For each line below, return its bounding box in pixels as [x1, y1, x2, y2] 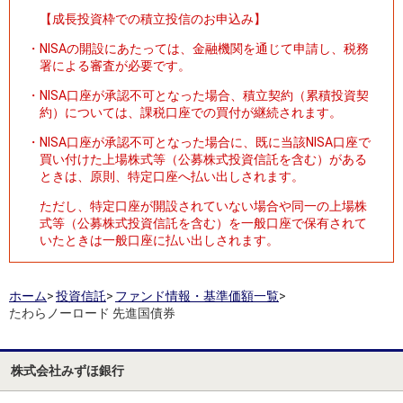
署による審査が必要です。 [40, 58, 191, 73]
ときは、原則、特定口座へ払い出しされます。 [40, 168, 304, 184]
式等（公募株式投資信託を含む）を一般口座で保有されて [40, 215, 367, 230]
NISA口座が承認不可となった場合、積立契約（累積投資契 [40, 87, 369, 103]
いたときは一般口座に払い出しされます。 [40, 232, 279, 247]
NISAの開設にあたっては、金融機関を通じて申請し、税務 [40, 40, 369, 56]
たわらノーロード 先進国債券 [9, 305, 175, 320]
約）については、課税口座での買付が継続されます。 [40, 104, 342, 120]
